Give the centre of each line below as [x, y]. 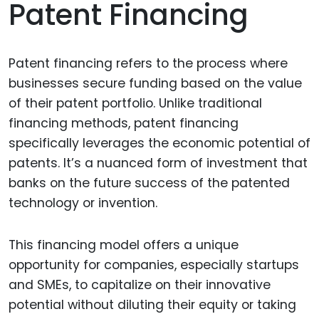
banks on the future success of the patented [149, 183]
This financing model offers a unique [124, 245]
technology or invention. [83, 203]
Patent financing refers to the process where [148, 64]
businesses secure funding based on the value [155, 84]
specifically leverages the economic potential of [159, 143]
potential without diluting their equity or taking [152, 305]
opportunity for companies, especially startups [154, 265]
